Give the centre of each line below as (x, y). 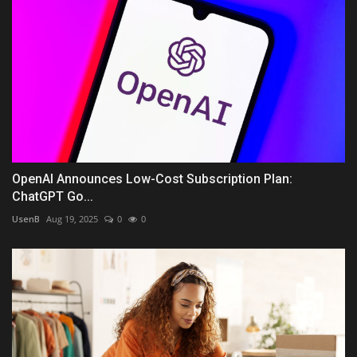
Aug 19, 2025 (72, 218)
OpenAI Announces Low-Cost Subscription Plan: (152, 178)
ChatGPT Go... (53, 196)
